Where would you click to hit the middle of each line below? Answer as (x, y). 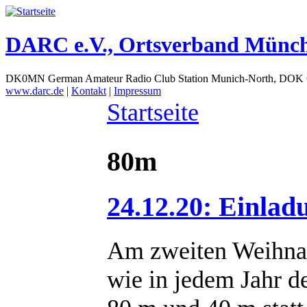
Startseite (153, 112)
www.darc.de (35, 90)
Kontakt (89, 90)
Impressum (137, 90)
